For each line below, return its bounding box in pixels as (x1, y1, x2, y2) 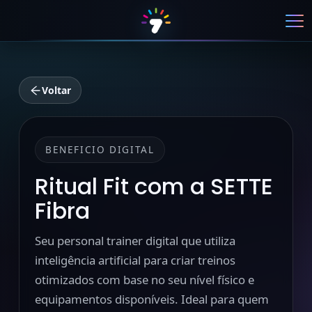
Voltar (41, 84, 71, 97)
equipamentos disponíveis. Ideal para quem (34, 291, 269, 307)
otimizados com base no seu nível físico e (34, 272, 254, 288)
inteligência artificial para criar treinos (34, 252, 235, 268)
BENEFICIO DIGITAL (45, 143, 155, 156)
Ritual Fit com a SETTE (34, 171, 273, 202)
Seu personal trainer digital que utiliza (34, 233, 235, 249)
